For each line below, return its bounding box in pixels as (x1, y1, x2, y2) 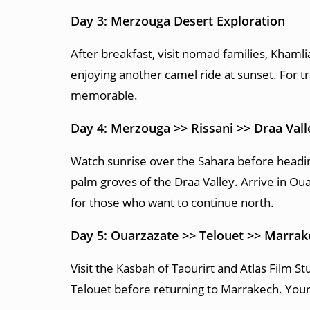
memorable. (71, 87, 138, 103)
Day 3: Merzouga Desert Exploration (71, 12, 285, 29)
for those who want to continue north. (71, 194, 274, 210)
